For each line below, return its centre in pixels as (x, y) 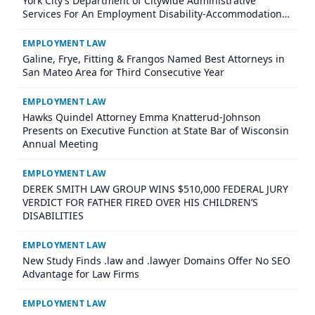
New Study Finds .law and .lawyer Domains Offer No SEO (156, 261)
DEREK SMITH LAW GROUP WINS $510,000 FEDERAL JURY (155, 189)
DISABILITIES (53, 216)
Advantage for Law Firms (81, 274)
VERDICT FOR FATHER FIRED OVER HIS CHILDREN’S (140, 202)
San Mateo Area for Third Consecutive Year (123, 72)
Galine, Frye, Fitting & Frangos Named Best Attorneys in (154, 59)
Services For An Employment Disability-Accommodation (152, 14)
